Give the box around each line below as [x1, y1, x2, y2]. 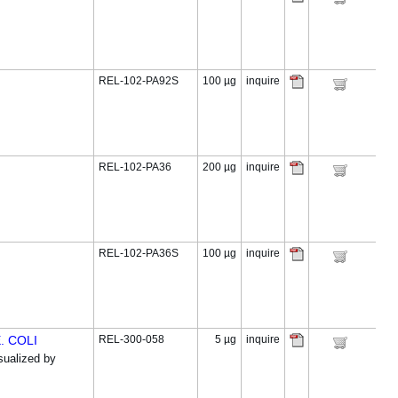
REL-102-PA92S [99, 75, 179, 87]
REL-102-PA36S [99, 247, 179, 259]
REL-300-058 [99, 333, 164, 346]
